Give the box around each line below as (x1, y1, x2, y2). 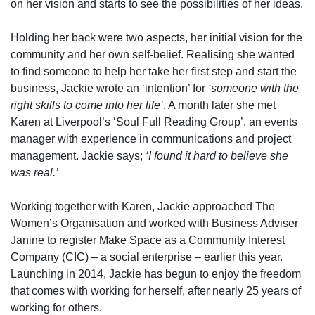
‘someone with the (208, 82, 299, 94)
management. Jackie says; (11, 150, 146, 162)
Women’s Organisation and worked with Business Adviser (11, 217, 298, 229)
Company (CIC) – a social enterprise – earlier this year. (11, 251, 283, 263)
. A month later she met (163, 99, 276, 111)
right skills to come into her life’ (11, 99, 163, 111)
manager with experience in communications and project (11, 133, 291, 145)
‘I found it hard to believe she (146, 150, 288, 162)
